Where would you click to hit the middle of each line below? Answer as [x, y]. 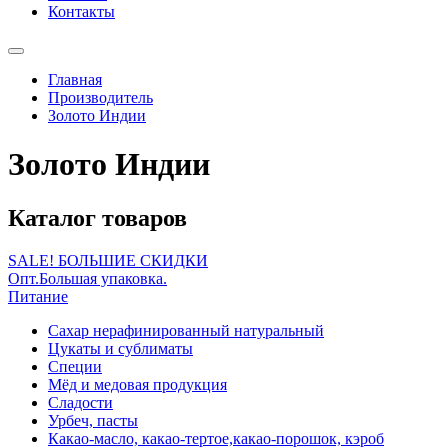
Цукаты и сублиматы [120, 348]
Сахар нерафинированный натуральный [186, 330]
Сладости [80, 402]
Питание [38, 296]
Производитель [100, 97]
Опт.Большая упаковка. [87, 278]
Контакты [81, 11]
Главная [75, 79]
